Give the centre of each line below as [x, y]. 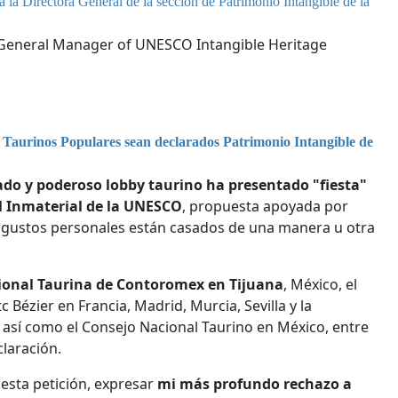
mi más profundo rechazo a [255, 383]
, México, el [320, 284]
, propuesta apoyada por [265, 206]
